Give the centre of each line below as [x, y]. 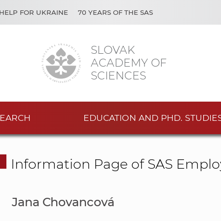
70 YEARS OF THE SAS [115, 12]
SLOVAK [113, 50]
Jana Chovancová [63, 202]
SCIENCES [118, 75]
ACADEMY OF [129, 63]
